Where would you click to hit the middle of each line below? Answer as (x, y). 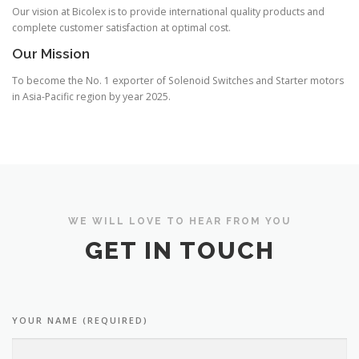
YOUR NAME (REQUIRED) (80, 320)
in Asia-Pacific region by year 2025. (91, 96)
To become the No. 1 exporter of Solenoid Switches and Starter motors (178, 80)
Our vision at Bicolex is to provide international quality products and (168, 12)
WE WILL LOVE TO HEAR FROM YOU (179, 222)
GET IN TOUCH (179, 250)
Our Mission (51, 54)
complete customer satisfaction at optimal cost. (121, 28)
